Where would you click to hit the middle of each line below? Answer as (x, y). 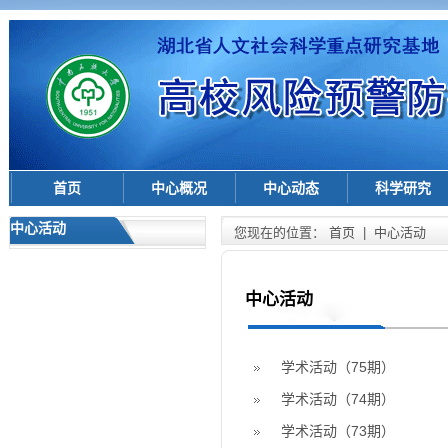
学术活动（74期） (338, 399)
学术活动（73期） (338, 431)
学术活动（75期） (338, 367)
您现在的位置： (281, 232)
